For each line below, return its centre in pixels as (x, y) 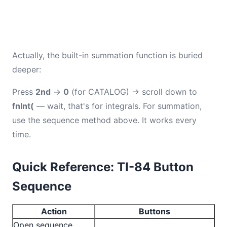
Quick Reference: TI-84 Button (103, 167)
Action (54, 211)
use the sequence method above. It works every (104, 120)
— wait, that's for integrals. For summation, (118, 106)
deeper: (27, 69)
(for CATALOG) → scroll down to (133, 92)
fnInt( (23, 106)
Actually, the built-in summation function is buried (107, 55)
